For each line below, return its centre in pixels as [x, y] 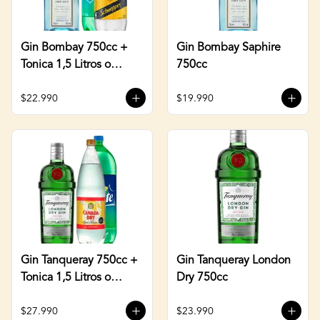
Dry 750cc [202, 277]
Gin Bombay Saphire [229, 47]
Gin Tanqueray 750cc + [79, 260]
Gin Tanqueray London [234, 260]
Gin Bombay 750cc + [74, 47]
